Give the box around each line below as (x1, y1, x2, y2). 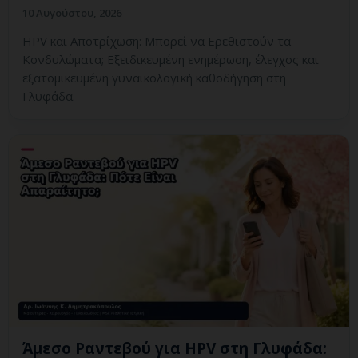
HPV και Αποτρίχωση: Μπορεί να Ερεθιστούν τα (22, 33, 291, 50)
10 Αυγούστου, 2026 (22, 6, 121, 21)
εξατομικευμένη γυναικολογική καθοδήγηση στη (22, 70, 286, 86)
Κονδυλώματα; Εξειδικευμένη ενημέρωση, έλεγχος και (22, 51, 319, 68)
